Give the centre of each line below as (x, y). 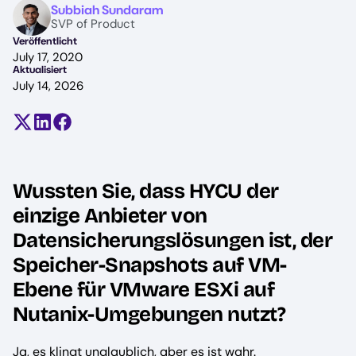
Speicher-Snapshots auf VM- (150, 265)
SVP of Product (93, 23)
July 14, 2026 (48, 86)
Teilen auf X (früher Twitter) (101, 128)
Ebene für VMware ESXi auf (144, 290)
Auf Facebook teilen (120, 128)
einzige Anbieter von (110, 216)
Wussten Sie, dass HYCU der (146, 192)
